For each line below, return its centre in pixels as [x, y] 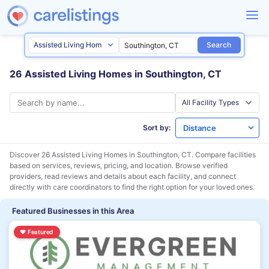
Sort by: [157, 128]
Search [219, 45]
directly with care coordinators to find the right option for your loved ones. [132, 187]
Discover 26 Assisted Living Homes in [73, 155]
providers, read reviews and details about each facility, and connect [123, 176]
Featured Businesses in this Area [73, 211]
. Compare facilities [224, 155]
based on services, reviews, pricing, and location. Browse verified [119, 165]
